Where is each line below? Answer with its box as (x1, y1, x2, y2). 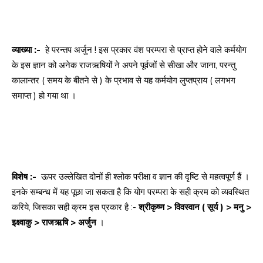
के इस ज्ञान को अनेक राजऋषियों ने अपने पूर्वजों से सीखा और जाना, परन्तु (12, 59, 235, 71)
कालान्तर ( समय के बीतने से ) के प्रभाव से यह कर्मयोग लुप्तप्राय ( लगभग (12, 75, 235, 86)
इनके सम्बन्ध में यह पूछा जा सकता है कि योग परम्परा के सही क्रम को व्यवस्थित (12, 186, 249, 198)
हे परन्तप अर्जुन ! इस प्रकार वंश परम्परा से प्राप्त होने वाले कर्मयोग (43, 44, 247, 56)
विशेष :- (12, 171, 39, 183)
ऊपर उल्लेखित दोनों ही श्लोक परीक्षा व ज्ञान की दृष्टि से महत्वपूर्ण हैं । (39, 171, 249, 183)
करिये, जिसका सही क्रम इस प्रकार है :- (12, 201, 139, 213)
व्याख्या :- (12, 44, 43, 56)
